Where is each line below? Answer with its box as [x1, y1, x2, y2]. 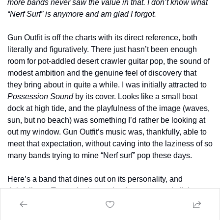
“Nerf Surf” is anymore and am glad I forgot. [7, 9, 158, 18]
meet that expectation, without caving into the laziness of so [7, 139, 213, 148]
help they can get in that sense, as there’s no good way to [7, 198, 206, 207]
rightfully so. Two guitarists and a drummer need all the [7, 186, 196, 195]
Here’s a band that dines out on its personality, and [7, 174, 183, 183]
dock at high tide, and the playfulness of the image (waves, [7, 104, 210, 112]
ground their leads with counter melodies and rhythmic [7, 210, 195, 219]
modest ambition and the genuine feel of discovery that [7, 68, 196, 77]
